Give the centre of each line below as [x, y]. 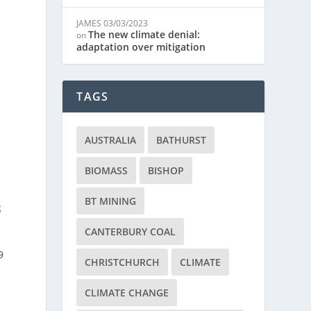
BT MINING [111, 201]
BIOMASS [107, 170]
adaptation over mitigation [141, 47]
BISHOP [166, 170]
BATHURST [182, 140]
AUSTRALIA [111, 140]
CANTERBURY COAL [131, 232]
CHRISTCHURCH [123, 262]
